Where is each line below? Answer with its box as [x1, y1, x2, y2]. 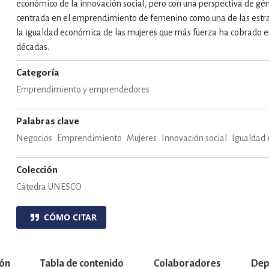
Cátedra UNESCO [16, 182, 82, 192]
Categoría [16, 67, 60, 78]
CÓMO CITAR [39, 211, 97, 223]
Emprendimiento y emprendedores [16, 85, 150, 94]
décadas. [16, 42, 50, 52]
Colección [16, 165, 58, 175]
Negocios [16, 133, 53, 143]
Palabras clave [16, 116, 80, 127]
